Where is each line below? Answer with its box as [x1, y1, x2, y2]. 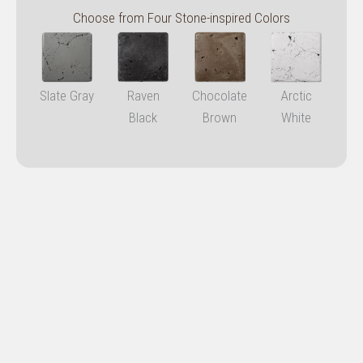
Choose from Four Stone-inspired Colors [72, 9, 290, 26]
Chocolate [192, 87, 248, 104]
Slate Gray [39, 87, 94, 104]
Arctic [280, 87, 312, 104]
